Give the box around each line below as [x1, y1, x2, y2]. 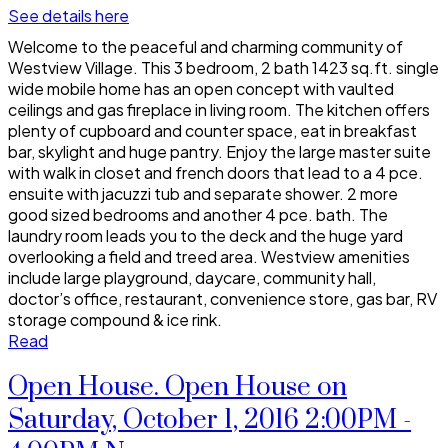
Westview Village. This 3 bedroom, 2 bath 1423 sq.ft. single [8, 56, 439, 78]
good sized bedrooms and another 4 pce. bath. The [8, 203, 388, 225]
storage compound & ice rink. [8, 308, 222, 330]
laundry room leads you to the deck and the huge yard [8, 224, 403, 246]
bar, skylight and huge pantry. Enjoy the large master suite [8, 140, 431, 162]
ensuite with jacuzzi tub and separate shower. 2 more [8, 182, 398, 204]
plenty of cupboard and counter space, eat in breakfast [8, 119, 417, 141]
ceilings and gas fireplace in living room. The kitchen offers [8, 98, 430, 120]
